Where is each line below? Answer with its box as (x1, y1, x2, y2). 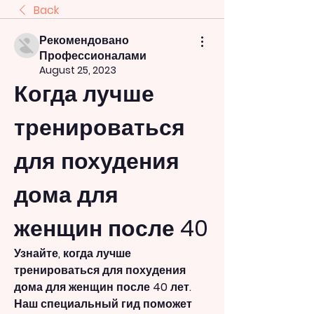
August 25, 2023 (39, 62, 116, 77)
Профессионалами (39, 47, 146, 64)
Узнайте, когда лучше (14, 245, 131, 261)
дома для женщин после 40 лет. (14, 278, 191, 295)
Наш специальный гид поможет (14, 295, 192, 312)
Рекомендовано (39, 32, 129, 48)
